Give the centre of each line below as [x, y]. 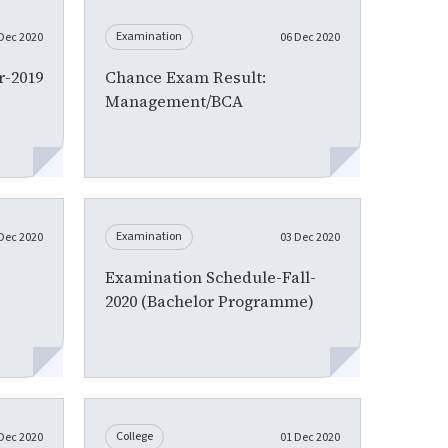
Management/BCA [174, 100]
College [135, 436]
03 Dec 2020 [309, 237]
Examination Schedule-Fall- [211, 276]
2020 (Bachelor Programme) [210, 300]
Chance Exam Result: [186, 76]
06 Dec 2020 [309, 37]
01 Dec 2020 [309, 437]
